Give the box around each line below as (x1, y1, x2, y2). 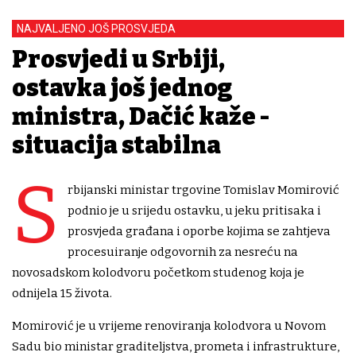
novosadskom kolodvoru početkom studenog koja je (12, 265, 304, 280)
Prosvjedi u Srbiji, (12, 44, 225, 74)
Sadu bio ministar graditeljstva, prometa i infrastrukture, (12, 339, 339, 354)
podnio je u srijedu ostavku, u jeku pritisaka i (68, 203, 321, 218)
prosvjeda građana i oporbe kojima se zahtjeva (68, 223, 331, 238)
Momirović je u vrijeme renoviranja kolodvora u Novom (12, 318, 326, 333)
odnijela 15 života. (12, 285, 112, 300)
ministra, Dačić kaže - (12, 102, 269, 131)
